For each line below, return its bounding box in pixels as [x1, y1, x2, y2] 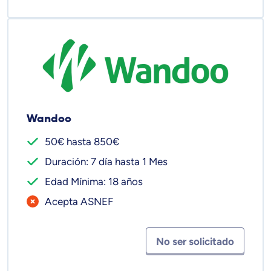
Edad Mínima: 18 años [45, 175, 143, 188]
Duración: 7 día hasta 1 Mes [45, 155, 168, 168]
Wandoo [27, 111, 71, 126]
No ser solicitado [156, 235, 234, 247]
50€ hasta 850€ [45, 135, 119, 148]
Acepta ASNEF [45, 195, 113, 208]
